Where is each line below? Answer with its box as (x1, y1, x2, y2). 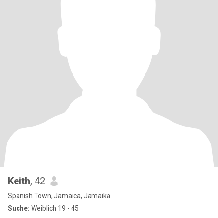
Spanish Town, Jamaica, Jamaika (8, 192, 110, 200)
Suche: (8, 204, 30, 212)
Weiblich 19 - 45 (30, 204, 79, 212)
